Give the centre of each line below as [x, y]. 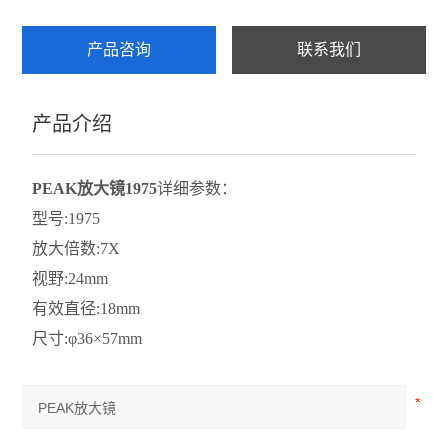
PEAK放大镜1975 [95, 188]
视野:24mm [70, 278]
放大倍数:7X [76, 248]
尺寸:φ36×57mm [89, 338]
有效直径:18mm [86, 308]
